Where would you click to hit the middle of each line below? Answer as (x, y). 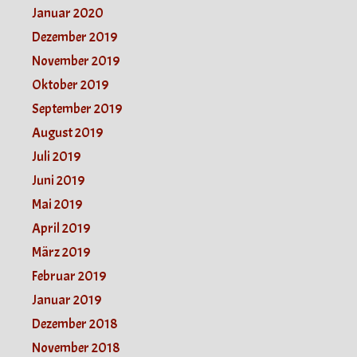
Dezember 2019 (75, 37)
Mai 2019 (57, 205)
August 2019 (67, 133)
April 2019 (61, 229)
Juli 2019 (56, 157)
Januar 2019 (67, 300)
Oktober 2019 (70, 85)
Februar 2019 (69, 277)
